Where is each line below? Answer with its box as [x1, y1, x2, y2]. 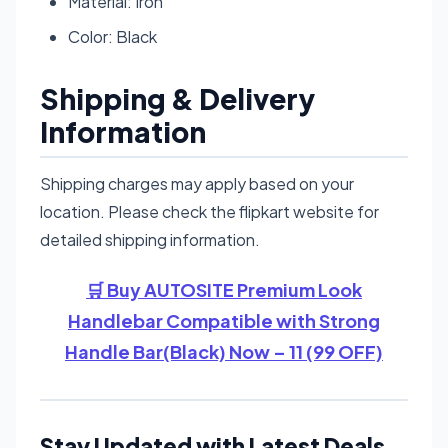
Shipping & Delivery [40, 80, 315, 116]
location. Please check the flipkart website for [40, 200, 379, 222]
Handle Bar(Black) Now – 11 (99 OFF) [65, 339, 383, 363]
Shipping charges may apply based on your [40, 172, 354, 194]
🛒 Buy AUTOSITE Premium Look [86, 277, 362, 301]
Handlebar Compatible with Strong [68, 308, 380, 332]
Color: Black [68, 25, 157, 47]
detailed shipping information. [40, 228, 260, 250]
